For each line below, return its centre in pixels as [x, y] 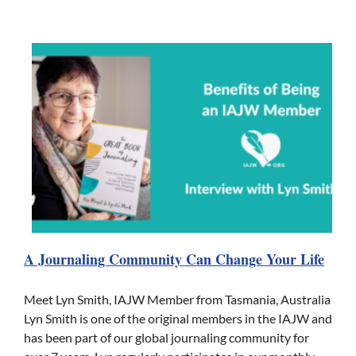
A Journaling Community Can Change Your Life [174, 259]
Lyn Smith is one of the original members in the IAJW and [178, 318]
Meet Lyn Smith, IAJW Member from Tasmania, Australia [177, 299]
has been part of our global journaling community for [166, 337]
